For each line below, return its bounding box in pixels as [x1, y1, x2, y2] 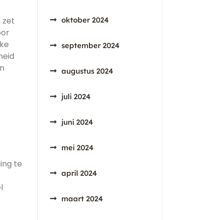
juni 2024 [61, 117, 93, 127]
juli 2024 [61, 92, 91, 101]
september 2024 [61, 41, 120, 50]
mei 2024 [61, 143, 94, 152]
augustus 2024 [61, 66, 113, 76]
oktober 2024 [61, 15, 109, 25]
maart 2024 [61, 194, 103, 203]
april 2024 [61, 168, 97, 178]
